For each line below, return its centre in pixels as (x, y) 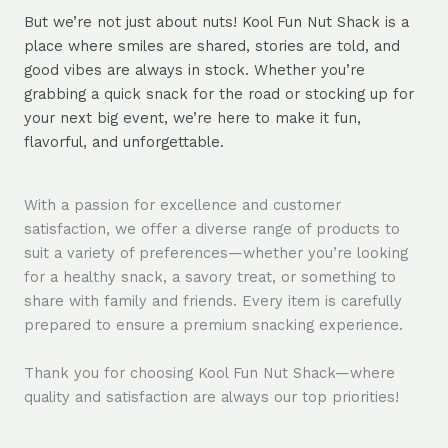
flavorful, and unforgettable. (124, 142)
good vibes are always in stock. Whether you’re (194, 70)
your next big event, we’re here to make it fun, (192, 118)
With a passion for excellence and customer (182, 205)
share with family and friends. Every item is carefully (213, 301)
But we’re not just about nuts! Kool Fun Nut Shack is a (216, 22)
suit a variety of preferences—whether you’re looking (216, 253)
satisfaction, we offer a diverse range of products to (212, 229)
